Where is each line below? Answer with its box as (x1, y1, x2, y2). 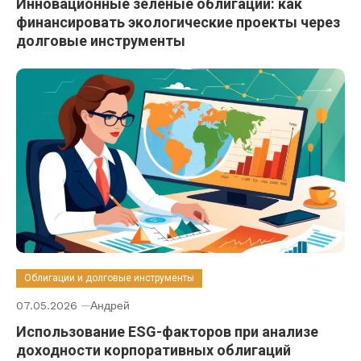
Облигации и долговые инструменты (24, 272, 194, 284)
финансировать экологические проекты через (16, 13, 340, 31)
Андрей (90, 299, 130, 313)
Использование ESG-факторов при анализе (16, 323, 318, 341)
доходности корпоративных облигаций (16, 342, 291, 359)
